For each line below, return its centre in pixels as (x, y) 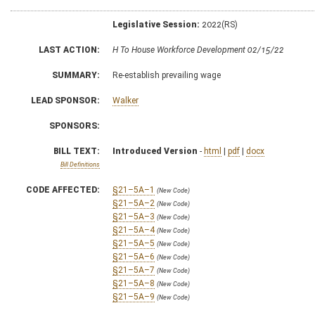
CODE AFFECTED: (63, 189)
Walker (126, 100)
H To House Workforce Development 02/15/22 (198, 50)
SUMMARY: (76, 75)
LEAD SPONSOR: (65, 100)
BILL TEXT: (77, 151)
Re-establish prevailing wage (167, 75)
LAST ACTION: (69, 50)
